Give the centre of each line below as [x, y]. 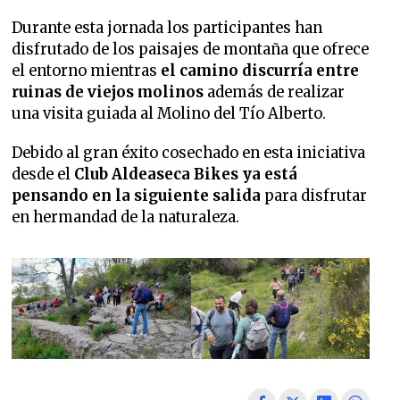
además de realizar [276, 93]
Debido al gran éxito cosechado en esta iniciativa [189, 154]
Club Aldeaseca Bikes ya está [186, 175]
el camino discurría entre [260, 71]
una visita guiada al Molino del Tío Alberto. [169, 114]
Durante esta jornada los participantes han [167, 29]
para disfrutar [314, 196]
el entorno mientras [87, 71]
